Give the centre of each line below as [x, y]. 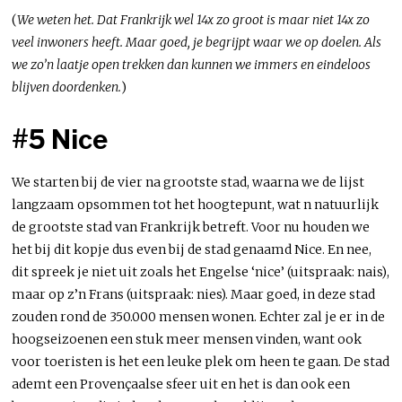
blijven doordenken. [67, 87]
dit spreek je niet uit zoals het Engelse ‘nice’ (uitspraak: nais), [201, 271]
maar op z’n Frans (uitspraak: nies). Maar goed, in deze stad [194, 294]
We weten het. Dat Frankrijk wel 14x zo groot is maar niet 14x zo [194, 19]
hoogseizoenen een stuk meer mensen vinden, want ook [187, 339]
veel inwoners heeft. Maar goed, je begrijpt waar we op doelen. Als [197, 42]
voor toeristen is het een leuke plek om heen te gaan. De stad [201, 361]
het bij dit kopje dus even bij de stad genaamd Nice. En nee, [192, 249]
